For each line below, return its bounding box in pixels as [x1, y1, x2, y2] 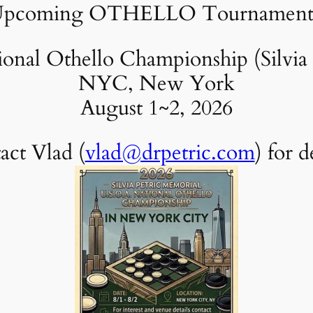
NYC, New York [78, 69, 235, 98]
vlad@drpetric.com [85, 139, 255, 168]
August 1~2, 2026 [80, 94, 233, 122]
